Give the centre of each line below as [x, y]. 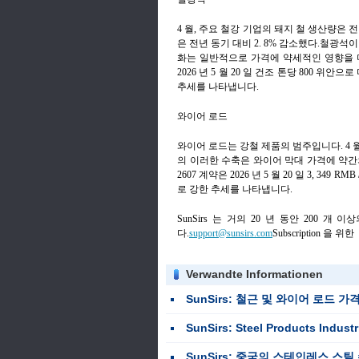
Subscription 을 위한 [313, 233]
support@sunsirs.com [231, 233]
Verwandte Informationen [254, 274]
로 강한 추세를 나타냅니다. [235, 189]
